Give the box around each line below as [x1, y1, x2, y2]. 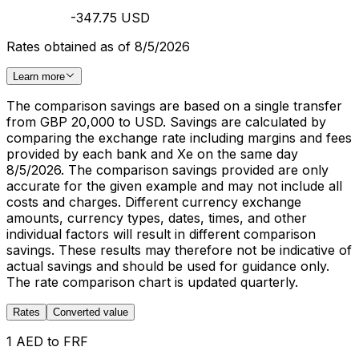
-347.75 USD [71, 9, 150, 26]
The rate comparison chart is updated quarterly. [6, 274, 298, 290]
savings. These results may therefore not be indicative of [6, 242, 352, 258]
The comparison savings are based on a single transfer [6, 98, 342, 114]
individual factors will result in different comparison [6, 226, 316, 242]
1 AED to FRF [6, 333, 88, 349]
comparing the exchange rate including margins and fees [6, 130, 352, 146]
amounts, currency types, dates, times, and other [6, 210, 307, 226]
